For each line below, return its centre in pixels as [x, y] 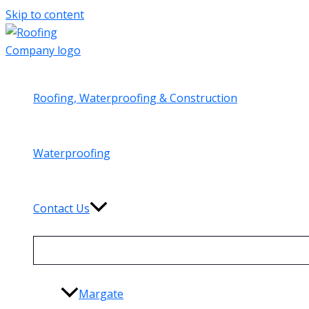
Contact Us [61, 208]
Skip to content [45, 14]
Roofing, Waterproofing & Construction [135, 98]
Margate [101, 294]
